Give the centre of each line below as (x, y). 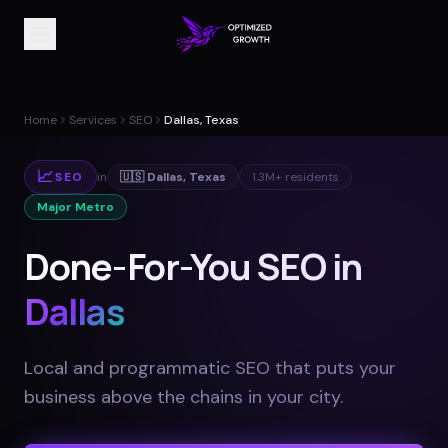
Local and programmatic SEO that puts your (210, 368)
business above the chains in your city (182, 397)
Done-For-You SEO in (193, 266)
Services (93, 120)
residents (311, 177)
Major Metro (75, 207)
